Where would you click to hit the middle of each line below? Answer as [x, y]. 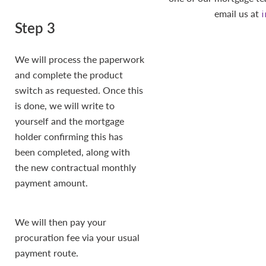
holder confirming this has [69, 136]
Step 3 [35, 27]
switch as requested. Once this [79, 90]
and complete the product [69, 75]
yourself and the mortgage [69, 121]
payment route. [47, 253]
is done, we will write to [65, 105]
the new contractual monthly [75, 167]
